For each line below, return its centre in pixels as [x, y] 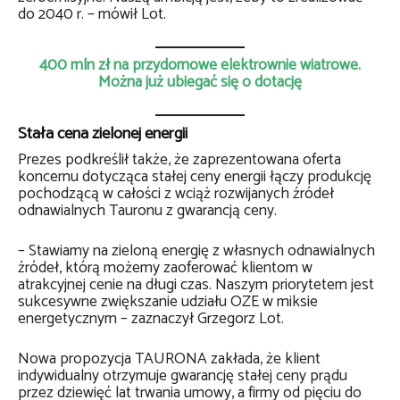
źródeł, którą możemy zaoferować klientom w [165, 268]
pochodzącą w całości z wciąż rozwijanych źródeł [176, 194]
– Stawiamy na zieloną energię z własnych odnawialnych [196, 251]
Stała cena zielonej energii [104, 134]
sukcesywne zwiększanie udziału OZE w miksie [168, 302]
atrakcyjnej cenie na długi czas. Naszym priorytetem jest [196, 285]
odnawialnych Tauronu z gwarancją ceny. [147, 211]
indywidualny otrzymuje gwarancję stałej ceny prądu [183, 376]
